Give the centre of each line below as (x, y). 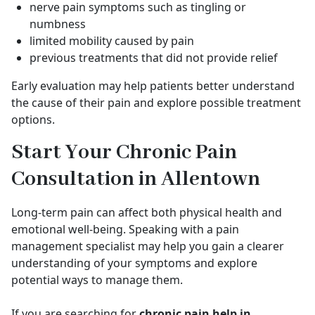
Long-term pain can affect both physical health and (147, 212)
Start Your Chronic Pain (124, 153)
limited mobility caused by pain (112, 41)
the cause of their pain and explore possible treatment (156, 103)
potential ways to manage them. (97, 280)
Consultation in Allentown (136, 179)
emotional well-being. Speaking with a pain (125, 229)
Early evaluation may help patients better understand (153, 86)
